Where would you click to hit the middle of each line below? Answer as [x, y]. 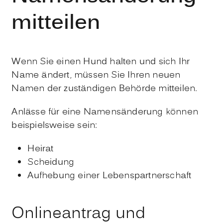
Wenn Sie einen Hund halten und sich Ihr [101, 62]
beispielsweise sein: [55, 125]
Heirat [41, 149]
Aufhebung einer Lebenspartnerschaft [110, 176]
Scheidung [51, 162]
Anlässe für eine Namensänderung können [105, 112]
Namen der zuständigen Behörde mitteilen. [105, 89]
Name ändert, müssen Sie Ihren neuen [96, 75]
